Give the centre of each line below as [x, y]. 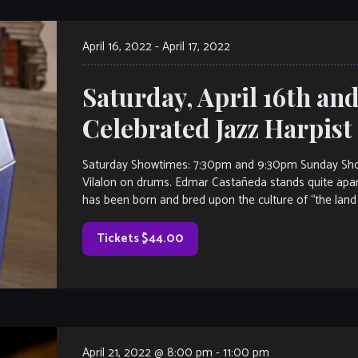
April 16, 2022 [117, 47]
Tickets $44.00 [140, 239]
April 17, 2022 [196, 47]
